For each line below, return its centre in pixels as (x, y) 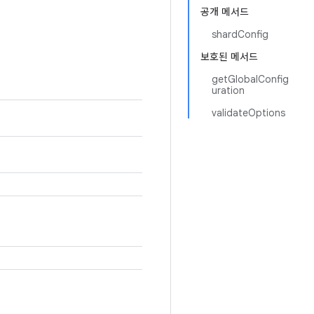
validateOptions (248, 113)
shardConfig (240, 34)
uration (228, 90)
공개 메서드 (225, 12)
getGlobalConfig (250, 79)
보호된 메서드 (229, 57)
